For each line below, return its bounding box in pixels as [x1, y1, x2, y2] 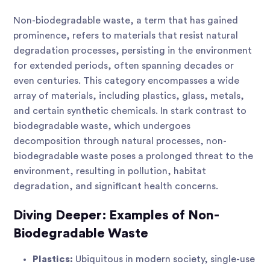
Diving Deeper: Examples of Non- [13, 209, 219, 222]
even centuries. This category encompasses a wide [13, 76, 239, 86]
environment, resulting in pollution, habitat [13, 166, 206, 177]
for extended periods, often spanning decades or [13, 61, 234, 71]
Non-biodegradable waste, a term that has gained [13, 16, 238, 26]
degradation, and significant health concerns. [13, 181, 218, 192]
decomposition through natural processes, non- [13, 136, 227, 146]
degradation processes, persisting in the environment [13, 46, 252, 56]
